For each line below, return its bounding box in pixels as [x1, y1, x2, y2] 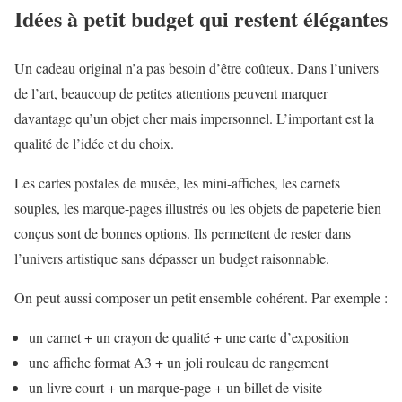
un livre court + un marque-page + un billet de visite [29, 377, 322, 397]
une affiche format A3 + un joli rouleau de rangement [29, 352, 328, 371]
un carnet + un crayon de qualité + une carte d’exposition [29, 327, 349, 346]
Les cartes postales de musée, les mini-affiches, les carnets [14, 172, 340, 192]
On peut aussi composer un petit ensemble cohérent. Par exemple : [14, 287, 388, 307]
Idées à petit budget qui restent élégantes [14, 2, 388, 34]
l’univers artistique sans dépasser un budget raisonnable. [14, 248, 329, 267]
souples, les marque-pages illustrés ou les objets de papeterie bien [14, 197, 381, 217]
